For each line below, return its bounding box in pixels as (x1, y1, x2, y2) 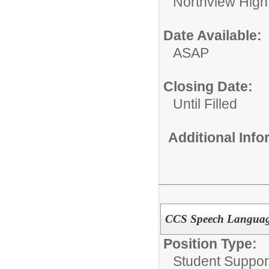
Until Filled (173, 96, 237, 112)
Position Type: (163, 235, 257, 252)
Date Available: (163, 28, 262, 43)
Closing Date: (163, 79, 253, 94)
